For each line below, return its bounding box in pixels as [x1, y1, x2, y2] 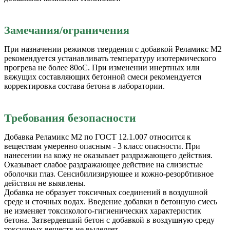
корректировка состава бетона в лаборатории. [4, 82, 165, 91]
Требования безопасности [4, 111, 136, 125]
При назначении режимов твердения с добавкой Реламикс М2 [4, 45, 222, 54]
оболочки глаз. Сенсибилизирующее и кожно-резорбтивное [4, 169, 214, 179]
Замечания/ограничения [4, 24, 129, 37]
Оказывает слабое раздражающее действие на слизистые [4, 160, 203, 169]
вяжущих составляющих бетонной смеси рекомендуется [4, 72, 201, 82]
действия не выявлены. [4, 179, 86, 188]
